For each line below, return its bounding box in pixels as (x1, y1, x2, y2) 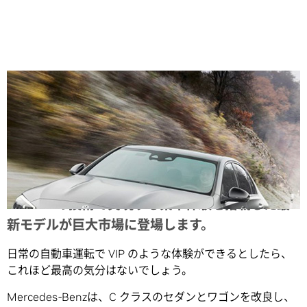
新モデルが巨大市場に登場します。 (7, 217, 214, 234)
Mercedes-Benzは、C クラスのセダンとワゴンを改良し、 (7, 290, 295, 304)
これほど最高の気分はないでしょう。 (7, 263, 193, 278)
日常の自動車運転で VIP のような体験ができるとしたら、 (7, 247, 292, 261)
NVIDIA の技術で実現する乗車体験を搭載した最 (7, 196, 290, 213)
